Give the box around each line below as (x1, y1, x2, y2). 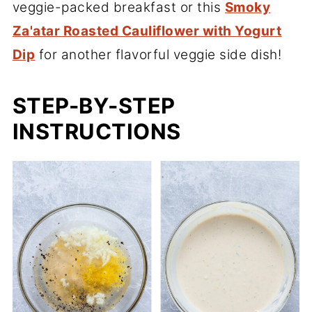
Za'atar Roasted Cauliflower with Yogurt (12, 23, 282, 40)
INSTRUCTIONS (12, 118, 181, 145)
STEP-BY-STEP (12, 93, 175, 119)
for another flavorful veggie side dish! (35, 47, 282, 63)
